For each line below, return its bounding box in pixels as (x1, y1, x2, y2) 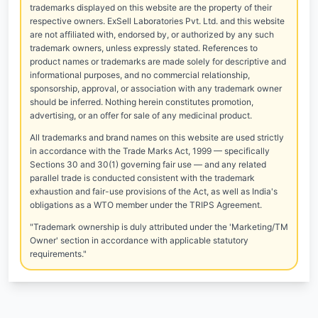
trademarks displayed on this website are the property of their (30, 2, 272, 13)
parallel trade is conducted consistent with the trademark (30, 172, 255, 183)
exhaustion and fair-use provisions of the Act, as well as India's (30, 186, 278, 197)
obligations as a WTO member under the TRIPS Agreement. (30, 199, 262, 210)
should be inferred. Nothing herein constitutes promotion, (30, 97, 253, 107)
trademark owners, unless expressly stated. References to (30, 43, 258, 53)
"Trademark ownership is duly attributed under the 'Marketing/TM (30, 221, 288, 232)
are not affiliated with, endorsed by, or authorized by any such (30, 29, 274, 40)
